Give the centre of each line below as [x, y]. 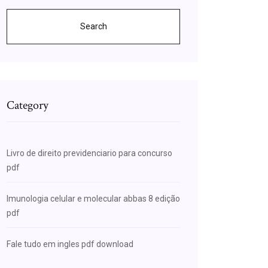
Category [28, 105]
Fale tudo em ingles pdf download [70, 244]
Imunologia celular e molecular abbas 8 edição [93, 199]
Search [93, 26]
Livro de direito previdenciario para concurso [89, 153]
